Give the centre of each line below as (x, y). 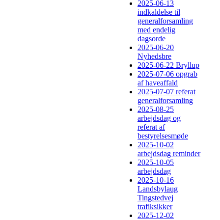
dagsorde (151, 39)
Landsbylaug (158, 189)
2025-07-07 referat (166, 92)
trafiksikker (155, 207)
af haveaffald (158, 83)
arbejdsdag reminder (169, 154)
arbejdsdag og (159, 118)
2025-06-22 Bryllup (168, 65)
